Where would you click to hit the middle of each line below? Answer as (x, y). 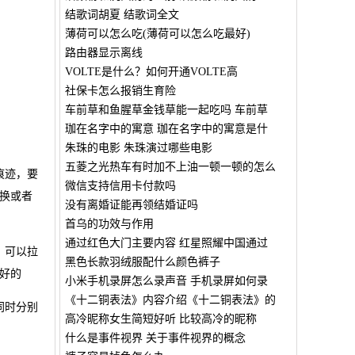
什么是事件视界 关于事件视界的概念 (155, 338)
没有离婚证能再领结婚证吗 (131, 205)
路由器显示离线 (103, 53)
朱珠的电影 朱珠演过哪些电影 (138, 148)
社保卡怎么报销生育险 (120, 91)
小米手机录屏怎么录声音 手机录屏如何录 (166, 281)
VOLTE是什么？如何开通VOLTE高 (151, 72)
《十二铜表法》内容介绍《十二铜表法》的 (170, 300)
